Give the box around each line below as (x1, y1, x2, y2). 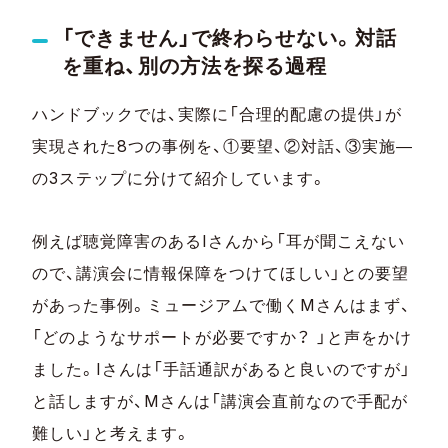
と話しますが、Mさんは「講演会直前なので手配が (32, 391, 409, 412)
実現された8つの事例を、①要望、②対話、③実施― (32, 136, 413, 157)
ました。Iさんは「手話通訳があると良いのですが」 (32, 359, 411, 380)
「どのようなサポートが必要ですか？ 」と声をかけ (32, 327, 412, 348)
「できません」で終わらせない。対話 (62, 25, 398, 51)
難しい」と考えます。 (32, 423, 192, 444)
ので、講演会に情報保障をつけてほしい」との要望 (32, 263, 410, 284)
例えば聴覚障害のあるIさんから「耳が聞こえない (32, 231, 406, 252)
